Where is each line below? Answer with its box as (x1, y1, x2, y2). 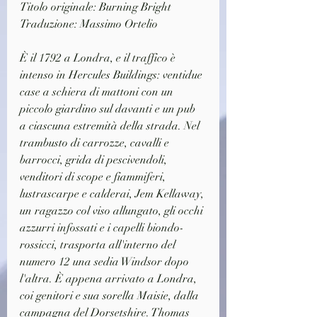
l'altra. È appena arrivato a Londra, (20, 271, 200, 286)
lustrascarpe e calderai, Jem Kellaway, (20, 186, 207, 201)
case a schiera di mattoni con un (20, 84, 176, 99)
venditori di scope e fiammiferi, (20, 169, 168, 184)
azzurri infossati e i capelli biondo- (20, 220, 184, 235)
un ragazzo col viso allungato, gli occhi (20, 203, 206, 218)
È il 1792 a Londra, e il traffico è (20, 50, 178, 65)
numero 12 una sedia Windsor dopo (20, 254, 192, 269)
